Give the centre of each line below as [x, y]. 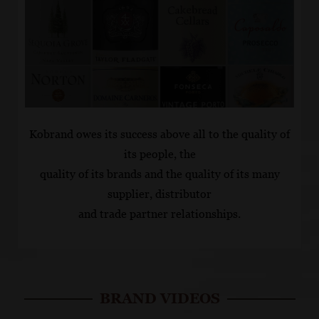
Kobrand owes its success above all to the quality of [159, 135]
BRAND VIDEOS [159, 299]
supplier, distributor [159, 194]
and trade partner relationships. [159, 214]
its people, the [159, 155]
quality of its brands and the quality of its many [159, 174]
